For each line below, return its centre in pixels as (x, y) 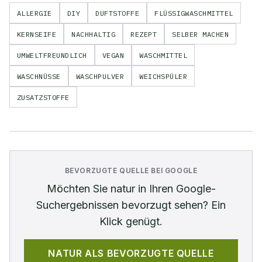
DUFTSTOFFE (118, 13)
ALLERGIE (35, 13)
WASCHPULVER (100, 76)
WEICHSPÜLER (163, 76)
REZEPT (144, 34)
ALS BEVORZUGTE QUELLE (148, 253)
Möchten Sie (78, 189)
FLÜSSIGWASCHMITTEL (194, 13)
